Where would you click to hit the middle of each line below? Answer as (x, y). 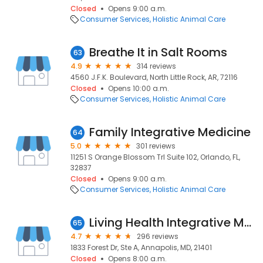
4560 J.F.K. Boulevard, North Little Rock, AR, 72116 (154, 77)
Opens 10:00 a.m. (139, 88)
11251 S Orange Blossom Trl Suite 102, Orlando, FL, (155, 157)
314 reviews (156, 66)
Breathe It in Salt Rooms (158, 52)
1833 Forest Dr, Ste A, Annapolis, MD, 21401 (141, 247)
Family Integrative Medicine (170, 132)
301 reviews (156, 146)
